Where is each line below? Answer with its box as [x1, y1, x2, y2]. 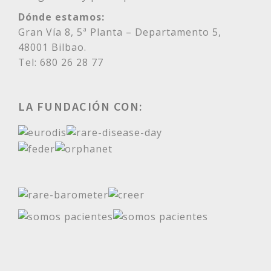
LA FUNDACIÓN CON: [18, 99, 143, 114]
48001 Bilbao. [18, 41, 87, 54]
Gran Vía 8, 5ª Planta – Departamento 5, [18, 25, 221, 39]
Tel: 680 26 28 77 [18, 56, 103, 70]
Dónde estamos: [18, 10, 105, 24]
